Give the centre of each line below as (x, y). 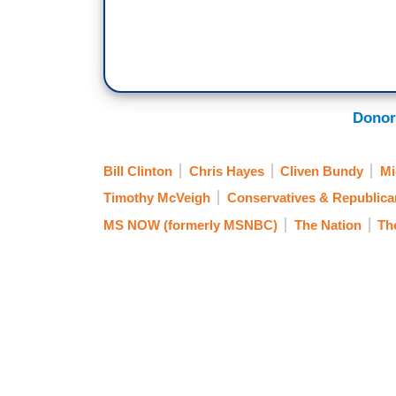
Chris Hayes (226, 171)
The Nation (327, 225)
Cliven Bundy (322, 171)
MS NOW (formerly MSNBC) (190, 225)
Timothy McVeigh (157, 198)
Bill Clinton (138, 171)
